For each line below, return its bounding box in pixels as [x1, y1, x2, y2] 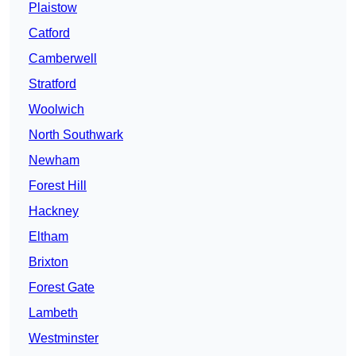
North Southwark [29, 128, 123, 142]
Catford [29, 26, 70, 41]
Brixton [29, 255, 68, 269]
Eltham [29, 230, 68, 244]
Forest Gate [29, 281, 95, 295]
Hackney [29, 204, 79, 219]
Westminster [29, 331, 99, 346]
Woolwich [29, 103, 84, 117]
